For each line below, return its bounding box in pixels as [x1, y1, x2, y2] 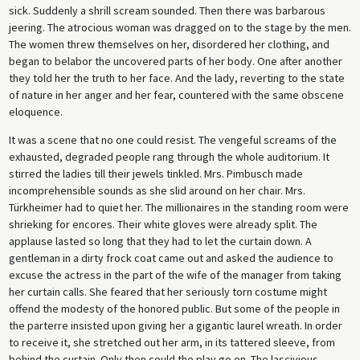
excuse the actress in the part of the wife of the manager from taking [8, 267, 342, 282]
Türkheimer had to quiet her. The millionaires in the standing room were [8, 199, 349, 215]
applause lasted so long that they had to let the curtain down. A [8, 233, 312, 248]
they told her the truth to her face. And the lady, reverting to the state [8, 70, 345, 85]
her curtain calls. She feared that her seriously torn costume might [8, 284, 327, 299]
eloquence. [8, 104, 63, 119]
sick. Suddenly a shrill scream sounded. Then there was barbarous [8, 2, 325, 18]
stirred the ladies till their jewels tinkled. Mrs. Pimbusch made [8, 166, 303, 181]
